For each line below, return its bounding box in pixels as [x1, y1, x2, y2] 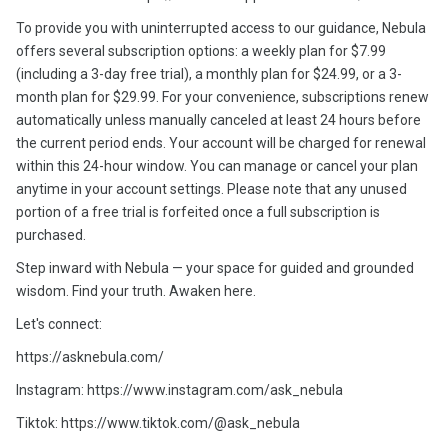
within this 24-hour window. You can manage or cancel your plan [16, 158, 418, 174]
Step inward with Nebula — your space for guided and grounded [16, 260, 414, 276]
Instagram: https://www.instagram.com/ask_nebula [16, 382, 343, 398]
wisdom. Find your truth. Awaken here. [16, 283, 256, 299]
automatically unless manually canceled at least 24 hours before [16, 112, 421, 128]
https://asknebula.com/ [16, 349, 164, 365]
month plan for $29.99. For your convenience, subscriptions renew [16, 89, 429, 105]
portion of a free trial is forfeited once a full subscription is [16, 204, 380, 220]
